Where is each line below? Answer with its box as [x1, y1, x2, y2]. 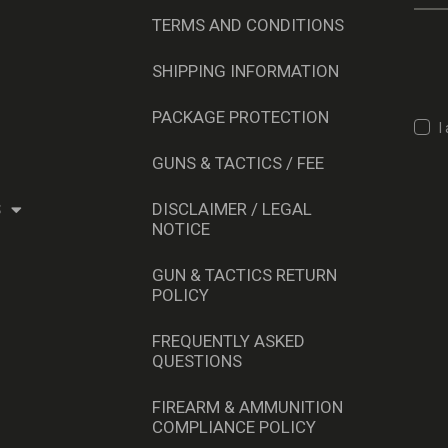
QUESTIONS [152, 351, 242, 372]
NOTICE [152, 219, 210, 240]
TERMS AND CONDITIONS [152, 15, 344, 36]
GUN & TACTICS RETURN [152, 265, 337, 286]
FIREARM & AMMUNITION [152, 397, 343, 418]
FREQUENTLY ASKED [152, 331, 305, 352]
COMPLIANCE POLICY [152, 417, 316, 438]
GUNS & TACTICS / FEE [152, 153, 324, 174]
